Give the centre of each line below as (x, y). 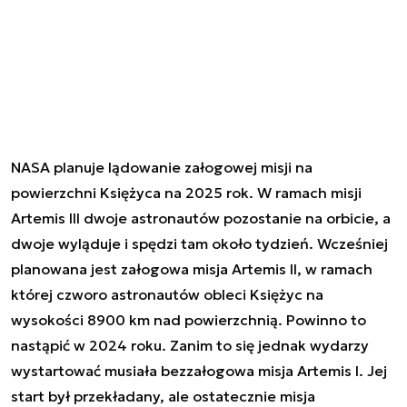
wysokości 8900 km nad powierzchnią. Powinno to (189, 319)
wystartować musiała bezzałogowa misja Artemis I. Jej (199, 370)
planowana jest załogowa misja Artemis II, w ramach (192, 268)
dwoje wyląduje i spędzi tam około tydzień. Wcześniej (199, 243)
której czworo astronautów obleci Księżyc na (167, 294)
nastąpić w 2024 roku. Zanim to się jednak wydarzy (190, 345)
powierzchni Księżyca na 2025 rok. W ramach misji (186, 192)
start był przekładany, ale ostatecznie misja (163, 396)
